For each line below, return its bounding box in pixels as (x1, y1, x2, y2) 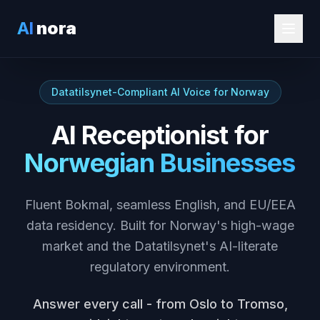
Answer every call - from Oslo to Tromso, (32, 296, 288, 311)
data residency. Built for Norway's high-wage (26, 218, 294, 233)
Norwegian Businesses (24, 147, 296, 179)
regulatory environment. (90, 259, 230, 274)
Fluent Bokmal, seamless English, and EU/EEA (24, 197, 296, 212)
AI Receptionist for (51, 119, 269, 151)
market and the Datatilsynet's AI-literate (42, 239, 278, 254)
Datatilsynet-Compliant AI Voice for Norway (51, 86, 269, 98)
